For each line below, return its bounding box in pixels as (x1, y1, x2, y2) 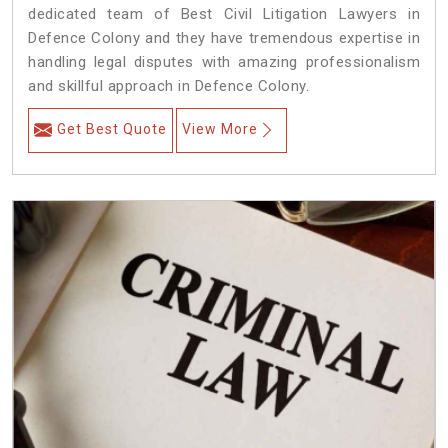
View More (182, 121, 258, 138)
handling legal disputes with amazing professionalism (28, 53, 420, 72)
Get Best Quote (57, 121, 167, 138)
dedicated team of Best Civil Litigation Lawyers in (28, 5, 420, 24)
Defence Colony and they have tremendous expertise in (28, 29, 420, 48)
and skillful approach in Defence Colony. (28, 77, 309, 96)
